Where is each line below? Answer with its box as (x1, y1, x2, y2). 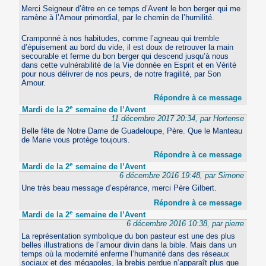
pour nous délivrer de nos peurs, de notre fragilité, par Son (21, 69, 221, 79)
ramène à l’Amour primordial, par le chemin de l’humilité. (21, 13, 215, 23)
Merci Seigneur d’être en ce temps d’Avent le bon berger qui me (21, 4, 241, 14)
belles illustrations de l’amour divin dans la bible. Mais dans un (21, 240, 237, 250)
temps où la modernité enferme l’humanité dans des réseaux (21, 249, 230, 259)
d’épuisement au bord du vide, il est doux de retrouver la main (21, 43, 234, 52)
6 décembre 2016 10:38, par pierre (126, 219, 244, 229)
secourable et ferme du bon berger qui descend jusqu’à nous (21, 52, 229, 61)
